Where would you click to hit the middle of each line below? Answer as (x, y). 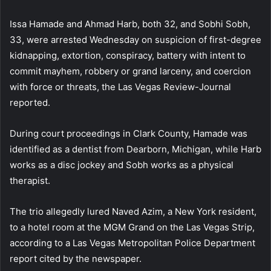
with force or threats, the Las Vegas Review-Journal (120, 87)
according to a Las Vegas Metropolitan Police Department (132, 243)
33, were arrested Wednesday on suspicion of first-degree (135, 39)
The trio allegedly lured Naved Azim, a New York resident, (133, 211)
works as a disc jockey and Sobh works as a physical (122, 165)
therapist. (30, 180)
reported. (30, 102)
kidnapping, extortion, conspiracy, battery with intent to (128, 55)
